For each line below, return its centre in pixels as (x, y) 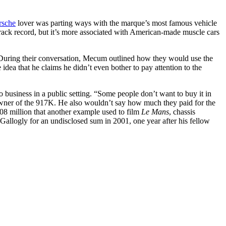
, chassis (182, 112)
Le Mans (155, 112)
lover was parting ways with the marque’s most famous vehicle (116, 23)
